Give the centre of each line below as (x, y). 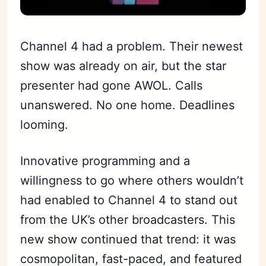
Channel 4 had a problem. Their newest (132, 46)
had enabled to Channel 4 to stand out (129, 200)
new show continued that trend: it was (128, 239)
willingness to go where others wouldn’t (132, 180)
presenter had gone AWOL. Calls (112, 85)
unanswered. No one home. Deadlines (128, 105)
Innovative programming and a (105, 161)
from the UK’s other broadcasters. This (128, 219)
